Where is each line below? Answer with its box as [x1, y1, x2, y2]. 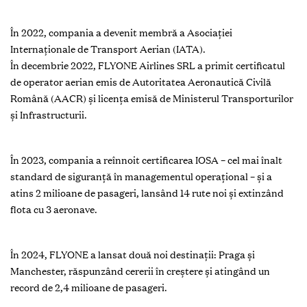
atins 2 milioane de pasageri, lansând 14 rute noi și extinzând [10, 186, 284, 199]
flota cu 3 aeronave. [10, 203, 97, 216]
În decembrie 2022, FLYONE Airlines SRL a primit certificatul [10, 59, 285, 72]
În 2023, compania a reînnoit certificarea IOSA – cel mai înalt [10, 153, 282, 167]
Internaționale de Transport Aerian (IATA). [10, 42, 206, 56]
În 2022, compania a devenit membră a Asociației [10, 26, 232, 39]
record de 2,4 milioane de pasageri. [10, 281, 167, 294]
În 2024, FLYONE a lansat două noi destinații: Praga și [10, 248, 255, 261]
